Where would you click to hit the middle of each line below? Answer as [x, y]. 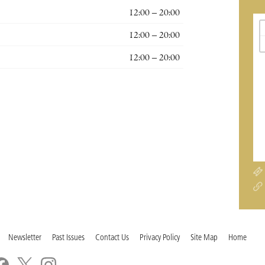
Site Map [204, 238]
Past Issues [68, 238]
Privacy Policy [160, 238]
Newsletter [25, 238]
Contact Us [112, 238]
